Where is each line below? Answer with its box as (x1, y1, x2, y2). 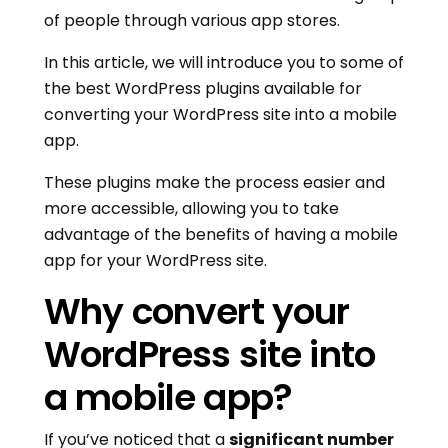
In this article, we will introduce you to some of (44, 51, 404, 75)
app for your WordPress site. (44, 249, 267, 273)
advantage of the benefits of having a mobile (44, 223, 398, 247)
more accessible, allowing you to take (44, 197, 339, 221)
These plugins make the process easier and (44, 171, 385, 195)
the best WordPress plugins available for (44, 77, 362, 101)
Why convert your (44, 286, 350, 338)
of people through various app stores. (44, 9, 340, 33)
